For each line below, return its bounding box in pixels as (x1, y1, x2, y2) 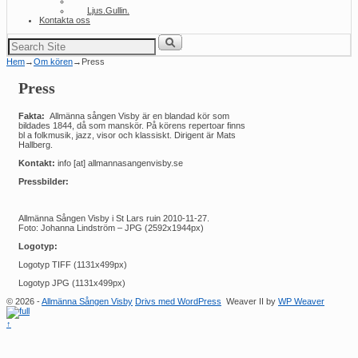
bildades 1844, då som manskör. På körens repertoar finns (18, 120, 245, 130)
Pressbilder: (18, 176, 69, 186)
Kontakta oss (39, 14, 90, 25)
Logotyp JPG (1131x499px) (18, 277, 125, 288)
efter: (7, 42, 27, 53)
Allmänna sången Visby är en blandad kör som (45, 110, 229, 121)
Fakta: (18, 110, 45, 121)
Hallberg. (18, 139, 53, 149)
